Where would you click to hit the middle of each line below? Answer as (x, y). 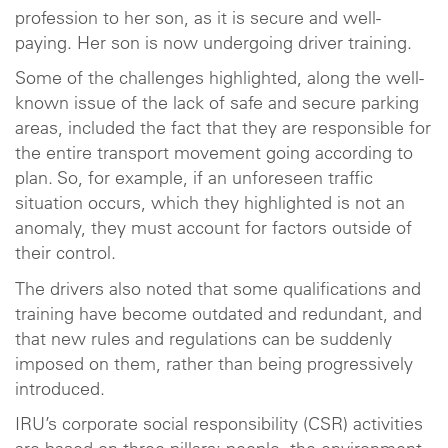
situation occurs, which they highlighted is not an (210, 205)
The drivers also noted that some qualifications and (218, 290)
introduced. (60, 390)
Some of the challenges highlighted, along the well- (219, 80)
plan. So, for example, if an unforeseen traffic (194, 180)
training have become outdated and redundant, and (218, 315)
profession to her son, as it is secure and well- (198, 19)
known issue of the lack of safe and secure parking (217, 105)
